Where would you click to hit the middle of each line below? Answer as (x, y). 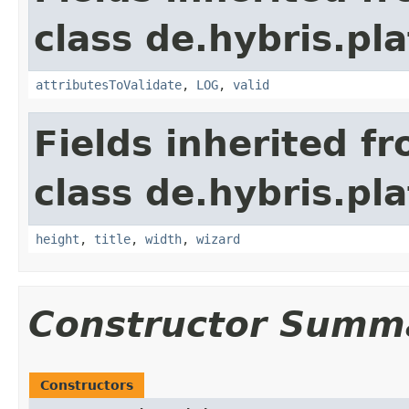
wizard (218, 239)
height (58, 239)
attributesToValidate (109, 84)
